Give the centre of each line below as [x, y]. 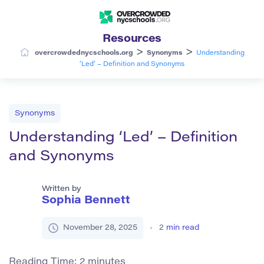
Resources [132, 39]
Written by [62, 189]
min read [183, 227]
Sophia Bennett [86, 201]
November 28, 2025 [100, 227]
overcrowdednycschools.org [84, 53]
